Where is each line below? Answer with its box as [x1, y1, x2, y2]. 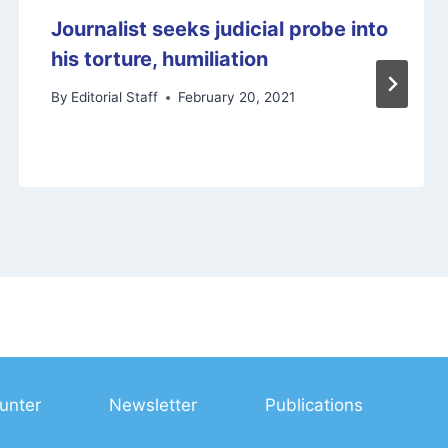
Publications [264, 394, 363, 415]
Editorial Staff [70, 89, 158, 106]
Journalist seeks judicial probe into [50, 16, 388, 41]
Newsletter [108, 394, 197, 415]
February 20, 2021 [177, 89, 295, 106]
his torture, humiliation [50, 46, 268, 71]
